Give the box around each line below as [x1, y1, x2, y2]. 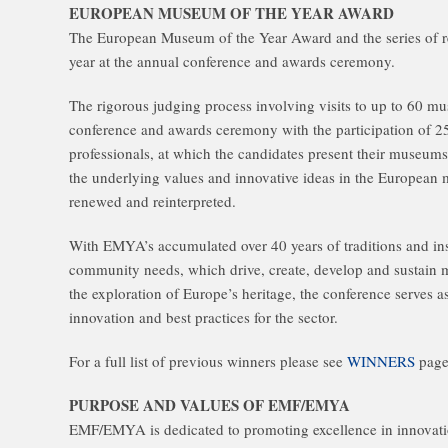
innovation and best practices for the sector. [69, 307, 338, 327]
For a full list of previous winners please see [69, 351, 347, 371]
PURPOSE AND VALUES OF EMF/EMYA [69, 394, 350, 416]
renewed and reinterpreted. [69, 191, 236, 211]
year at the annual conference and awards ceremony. [69, 51, 395, 71]
